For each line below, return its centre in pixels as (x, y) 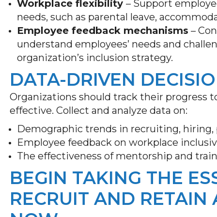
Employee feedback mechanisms (103, 30)
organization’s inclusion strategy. (96, 57)
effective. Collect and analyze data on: (100, 110)
